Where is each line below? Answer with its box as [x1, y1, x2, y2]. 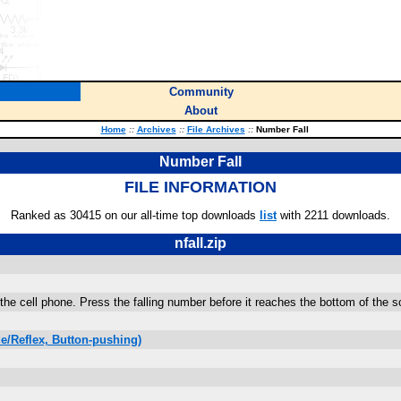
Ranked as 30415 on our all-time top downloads [11, 209, 260, 222]
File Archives [186, 124, 245, 134]
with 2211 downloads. [277, 209, 390, 222]
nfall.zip [175, 235, 226, 251]
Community [168, 85, 234, 98]
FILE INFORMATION [124, 178, 277, 196]
